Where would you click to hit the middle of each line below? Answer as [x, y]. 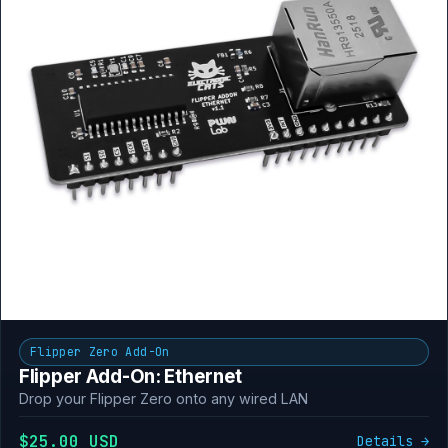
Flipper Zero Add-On [100, 351]
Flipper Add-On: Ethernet [131, 376]
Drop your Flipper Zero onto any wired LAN [163, 398]
